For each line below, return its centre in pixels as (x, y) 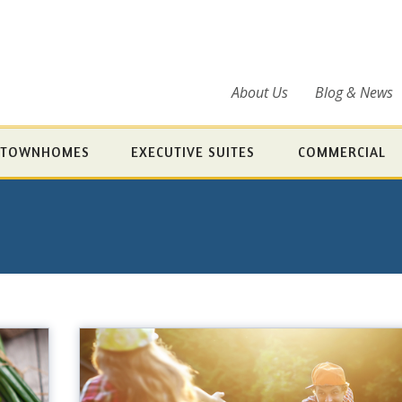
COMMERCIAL (341, 152)
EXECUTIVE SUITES (193, 152)
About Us (260, 92)
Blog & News (354, 92)
